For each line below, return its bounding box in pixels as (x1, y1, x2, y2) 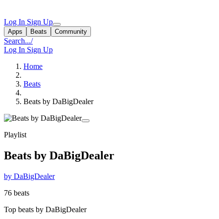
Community (55, 28, 87, 35)
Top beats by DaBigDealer (4, 205, 87, 214)
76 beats (4, 188, 29, 197)
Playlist (4, 131, 26, 139)
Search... (4, 37, 31, 45)
